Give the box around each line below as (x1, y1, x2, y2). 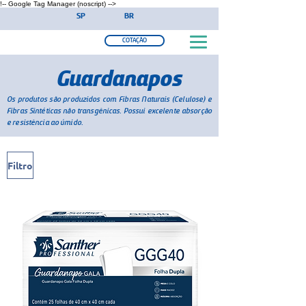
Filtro (8, 159, 33, 171)
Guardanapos (56, 66, 181, 92)
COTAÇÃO (122, 37, 147, 44)
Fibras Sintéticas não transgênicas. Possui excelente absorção (7, 107, 212, 115)
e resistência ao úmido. (7, 118, 85, 127)
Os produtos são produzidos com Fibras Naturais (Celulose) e (7, 95, 212, 104)
